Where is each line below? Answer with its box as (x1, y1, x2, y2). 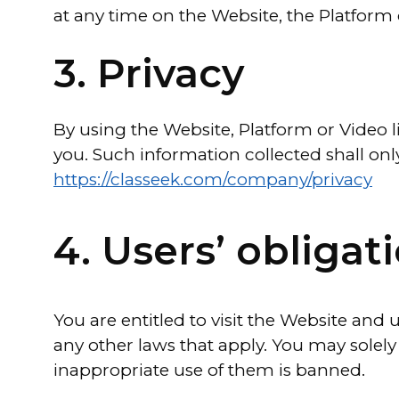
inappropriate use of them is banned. (53, 360, 365, 380)
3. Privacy (53, 49, 244, 97)
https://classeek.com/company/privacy (53, 169, 372, 190)
